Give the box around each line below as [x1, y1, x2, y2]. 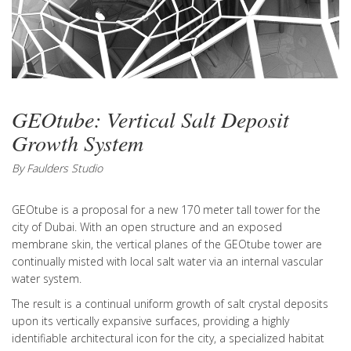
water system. [12, 270, 81, 286]
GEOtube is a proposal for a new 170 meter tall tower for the [12, 201, 320, 217]
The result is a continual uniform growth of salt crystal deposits [12, 295, 328, 311]
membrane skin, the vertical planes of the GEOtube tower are [12, 236, 322, 251]
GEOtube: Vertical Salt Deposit [12, 103, 289, 134]
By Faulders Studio [12, 160, 103, 175]
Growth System [12, 127, 143, 157]
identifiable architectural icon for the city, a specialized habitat [12, 330, 324, 346]
